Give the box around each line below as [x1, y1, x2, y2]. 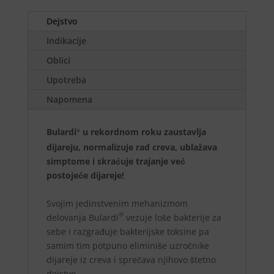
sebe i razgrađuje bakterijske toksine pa [46, 226, 209, 238]
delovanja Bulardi [46, 212, 119, 224]
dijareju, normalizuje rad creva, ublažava [46, 141, 217, 154]
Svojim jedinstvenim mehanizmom [46, 198, 188, 210]
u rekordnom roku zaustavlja [80, 126, 206, 138]
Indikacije [46, 35, 86, 47]
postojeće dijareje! [46, 169, 124, 182]
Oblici [46, 54, 70, 67]
